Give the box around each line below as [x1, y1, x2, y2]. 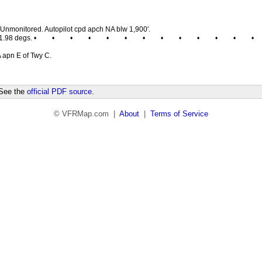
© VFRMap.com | [54, 109, 119, 118]
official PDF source [27, 87, 92, 96]
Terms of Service [150, 109, 208, 118]
